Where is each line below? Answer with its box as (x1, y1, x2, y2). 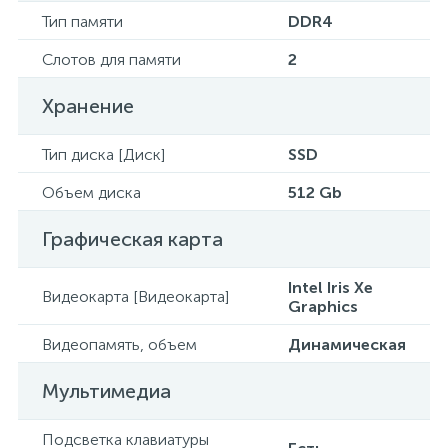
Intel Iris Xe (288, 278, 373, 297)
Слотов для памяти (42, 50, 181, 69)
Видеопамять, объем (42, 335, 197, 354)
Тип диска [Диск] (42, 145, 165, 164)
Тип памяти (42, 12, 123, 31)
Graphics (288, 297, 358, 316)
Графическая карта (42, 227, 223, 251)
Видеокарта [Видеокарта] (42, 287, 229, 306)
